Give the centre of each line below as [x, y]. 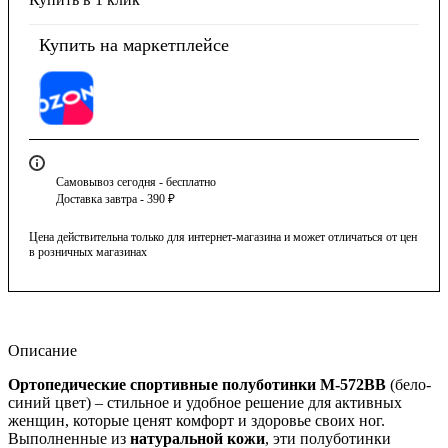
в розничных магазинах [88, 251]
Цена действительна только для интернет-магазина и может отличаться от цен [223, 236]
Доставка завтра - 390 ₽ [115, 198]
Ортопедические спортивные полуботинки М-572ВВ [197, 384]
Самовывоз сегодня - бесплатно [136, 181]
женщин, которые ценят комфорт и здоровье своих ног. [196, 420]
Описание [42, 350]
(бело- [408, 384]
